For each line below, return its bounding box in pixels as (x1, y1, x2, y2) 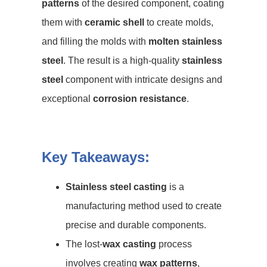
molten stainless (148, 36, 222, 46)
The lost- (66, 239, 103, 249)
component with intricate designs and (63, 74, 222, 85)
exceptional (42, 94, 93, 104)
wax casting (103, 239, 156, 249)
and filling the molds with (42, 36, 148, 46)
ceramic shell (85, 17, 144, 27)
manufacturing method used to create (66, 201, 222, 211)
